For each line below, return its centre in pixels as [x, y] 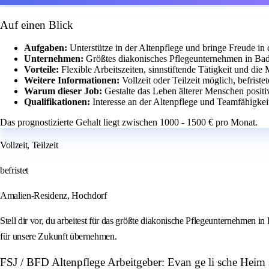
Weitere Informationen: [73, 80]
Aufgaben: [47, 48]
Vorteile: [43, 70]
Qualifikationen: [58, 102]
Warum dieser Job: [64, 91]
